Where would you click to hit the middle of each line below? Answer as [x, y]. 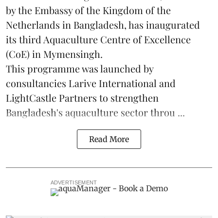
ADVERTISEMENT [74, 183]
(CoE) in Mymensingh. [54, 54]
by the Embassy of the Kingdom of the [88, 10]
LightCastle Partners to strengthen [82, 98]
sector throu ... [153, 112]
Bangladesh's [36, 112]
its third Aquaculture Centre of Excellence [98, 39]
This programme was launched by [80, 69]
